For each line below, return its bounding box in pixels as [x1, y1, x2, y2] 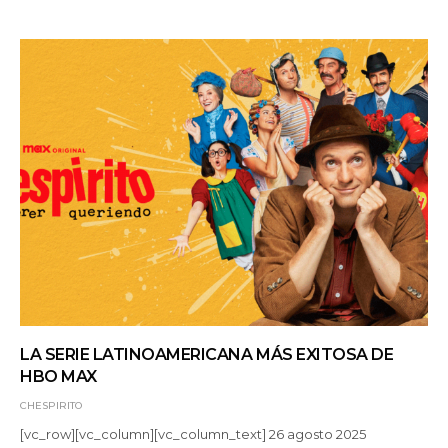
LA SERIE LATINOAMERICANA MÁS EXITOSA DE [20, 345, 394, 365]
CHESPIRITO [20, 399, 82, 413]
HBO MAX [20, 367, 97, 387]
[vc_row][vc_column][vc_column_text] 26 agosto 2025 [20, 426, 367, 443]
